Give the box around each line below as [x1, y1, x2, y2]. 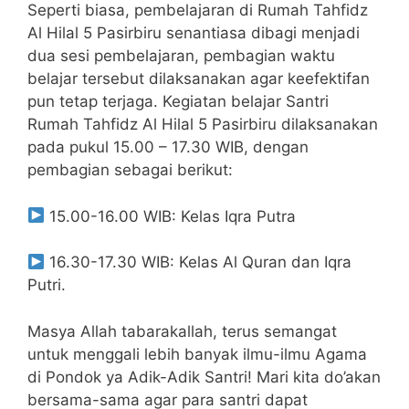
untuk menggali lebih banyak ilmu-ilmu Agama [27, 344, 367, 363]
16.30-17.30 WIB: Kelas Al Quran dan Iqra [45, 253, 352, 272]
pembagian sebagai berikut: [27, 161, 233, 180]
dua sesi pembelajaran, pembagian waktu [27, 47, 335, 66]
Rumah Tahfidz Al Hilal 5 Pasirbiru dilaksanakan [27, 115, 378, 134]
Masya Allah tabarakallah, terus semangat [27, 321, 337, 341]
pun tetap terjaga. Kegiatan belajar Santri [27, 92, 329, 111]
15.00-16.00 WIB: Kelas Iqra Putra [45, 206, 297, 225]
